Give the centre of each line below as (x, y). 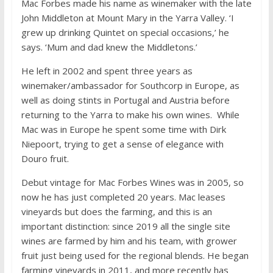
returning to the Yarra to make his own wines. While (130, 114)
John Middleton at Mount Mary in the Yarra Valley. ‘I (127, 17)
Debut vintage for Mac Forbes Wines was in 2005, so (132, 182)
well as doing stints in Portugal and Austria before (125, 100)
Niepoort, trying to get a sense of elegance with (122, 144)
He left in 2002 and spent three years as (107, 70)
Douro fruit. (45, 158)
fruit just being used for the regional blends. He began (135, 255)
